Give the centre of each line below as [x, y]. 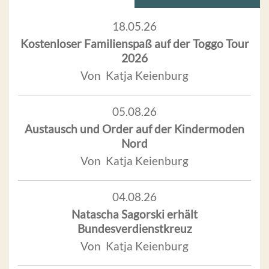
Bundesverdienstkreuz [134, 228]
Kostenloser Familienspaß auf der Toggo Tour [134, 43]
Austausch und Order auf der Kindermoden [134, 128]
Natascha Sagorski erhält [134, 214]
